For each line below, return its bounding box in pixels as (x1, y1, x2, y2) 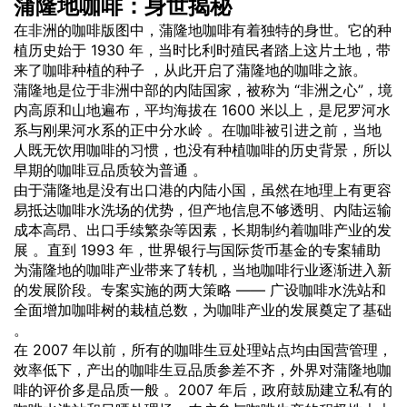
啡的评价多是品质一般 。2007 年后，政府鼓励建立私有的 (14, 380, 392, 399)
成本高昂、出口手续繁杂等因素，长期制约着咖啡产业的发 (14, 220, 392, 239)
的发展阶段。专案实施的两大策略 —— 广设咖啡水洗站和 (14, 280, 386, 299)
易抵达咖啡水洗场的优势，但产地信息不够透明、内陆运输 (14, 200, 392, 219)
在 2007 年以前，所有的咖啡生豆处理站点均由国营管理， (14, 340, 392, 359)
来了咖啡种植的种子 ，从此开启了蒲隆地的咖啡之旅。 (14, 60, 367, 79)
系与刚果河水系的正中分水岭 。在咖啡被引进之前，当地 (14, 120, 382, 139)
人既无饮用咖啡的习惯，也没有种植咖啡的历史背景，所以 (14, 140, 392, 159)
